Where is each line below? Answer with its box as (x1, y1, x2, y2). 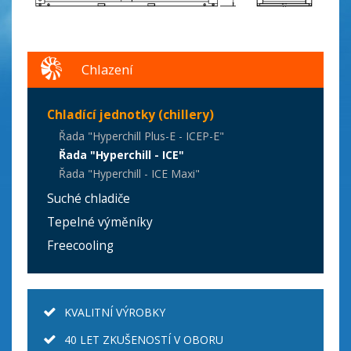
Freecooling (47, 237, 114, 254)
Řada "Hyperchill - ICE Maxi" (59, 165, 200, 181)
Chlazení (81, 60, 133, 78)
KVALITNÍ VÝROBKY (64, 304, 165, 320)
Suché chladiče (47, 190, 130, 207)
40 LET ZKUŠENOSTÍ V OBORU (64, 331, 223, 347)
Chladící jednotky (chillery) (47, 106, 214, 123)
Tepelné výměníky (47, 213, 153, 230)
